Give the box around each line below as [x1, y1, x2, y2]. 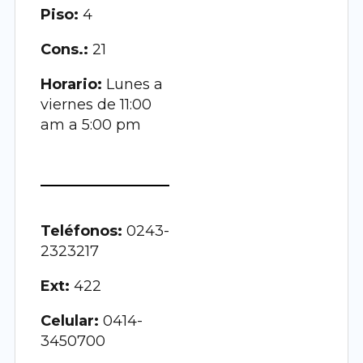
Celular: [41, 312, 100, 330]
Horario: [41, 75, 103, 93]
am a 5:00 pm [41, 116, 142, 134]
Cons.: [41, 41, 89, 58]
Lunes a [102, 75, 164, 93]
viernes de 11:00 [41, 96, 152, 113]
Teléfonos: [41, 222, 127, 240]
